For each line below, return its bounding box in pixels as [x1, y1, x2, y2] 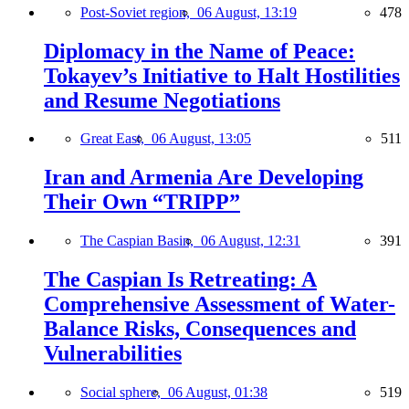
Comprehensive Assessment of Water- [44, 292, 395, 317]
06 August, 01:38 [168, 384, 267, 401]
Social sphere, [80, 384, 168, 401]
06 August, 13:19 [197, 4, 297, 20]
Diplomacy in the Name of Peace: [44, 38, 355, 63]
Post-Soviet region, [80, 4, 197, 20]
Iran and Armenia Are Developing [44, 165, 363, 190]
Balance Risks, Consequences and [44, 317, 356, 341]
